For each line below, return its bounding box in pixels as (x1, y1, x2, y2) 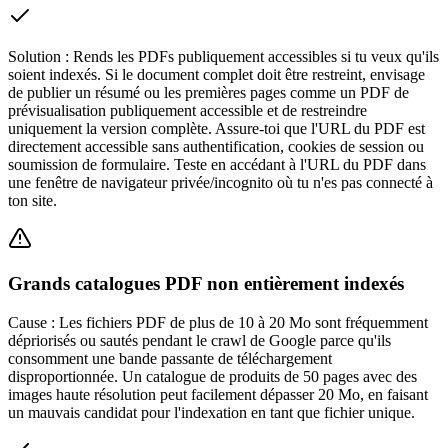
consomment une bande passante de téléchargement (8, 349, 332, 367)
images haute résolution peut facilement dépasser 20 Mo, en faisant (8, 385, 428, 403)
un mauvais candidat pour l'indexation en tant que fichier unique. (8, 403, 415, 421)
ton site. (8, 192, 57, 210)
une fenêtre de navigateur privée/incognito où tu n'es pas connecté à (8, 174, 433, 192)
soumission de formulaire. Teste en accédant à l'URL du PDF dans (8, 156, 426, 174)
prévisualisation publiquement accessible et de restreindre (8, 102, 367, 120)
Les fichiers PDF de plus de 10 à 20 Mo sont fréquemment (59, 313, 428, 331)
